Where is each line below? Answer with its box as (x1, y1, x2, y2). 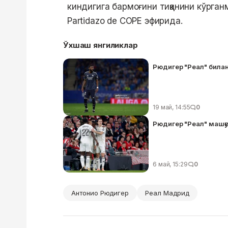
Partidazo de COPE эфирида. (67, 15, 183, 26)
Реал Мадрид (145, 188, 189, 197)
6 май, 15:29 (153, 160, 188, 168)
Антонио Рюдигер (71, 188, 129, 197)
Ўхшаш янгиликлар (63, 40, 138, 50)
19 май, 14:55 (153, 103, 190, 111)
